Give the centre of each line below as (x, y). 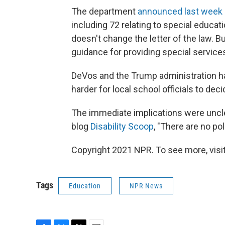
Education (85, 186)
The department (104, 12)
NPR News (146, 186)
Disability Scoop (122, 127)
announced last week (180, 12)
